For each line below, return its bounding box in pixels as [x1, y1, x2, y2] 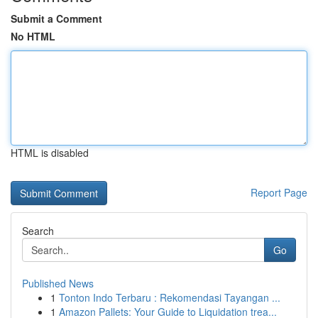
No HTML [11, 29, 55, 43]
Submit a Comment [11, 11, 102, 26]
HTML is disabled [11, 146, 89, 160]
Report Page [251, 185, 307, 199]
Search [22, 224, 54, 238]
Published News [22, 276, 94, 290]
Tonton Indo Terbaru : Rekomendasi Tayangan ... [59, 290, 280, 305]
